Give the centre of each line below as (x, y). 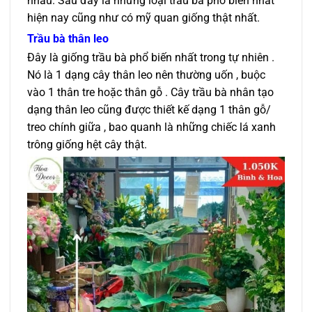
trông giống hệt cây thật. (87, 145)
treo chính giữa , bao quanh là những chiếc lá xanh (151, 127)
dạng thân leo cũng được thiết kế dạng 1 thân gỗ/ (149, 110)
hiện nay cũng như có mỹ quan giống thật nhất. (143, 17)
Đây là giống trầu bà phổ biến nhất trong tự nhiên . (151, 58)
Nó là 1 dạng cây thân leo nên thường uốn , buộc (146, 75)
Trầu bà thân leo (68, 38)
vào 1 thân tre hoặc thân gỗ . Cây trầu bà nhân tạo (150, 93)
